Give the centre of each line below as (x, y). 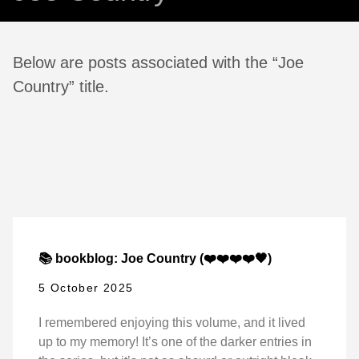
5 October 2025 (86, 287)
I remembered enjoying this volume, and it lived (172, 322)
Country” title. (61, 87)
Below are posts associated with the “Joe (158, 63)
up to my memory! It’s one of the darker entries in (175, 341)
